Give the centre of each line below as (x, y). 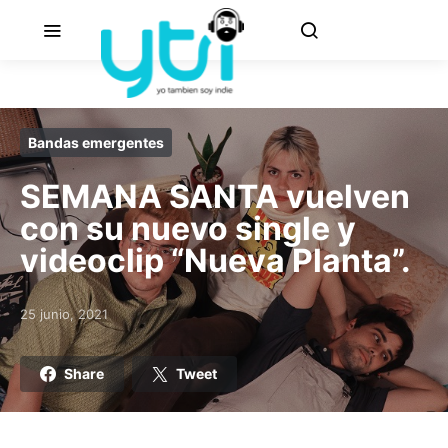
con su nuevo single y (188, 228)
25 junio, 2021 (64, 314)
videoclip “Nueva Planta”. (215, 260)
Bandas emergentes (96, 142)
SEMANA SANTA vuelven (215, 196)
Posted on (51, 322)
